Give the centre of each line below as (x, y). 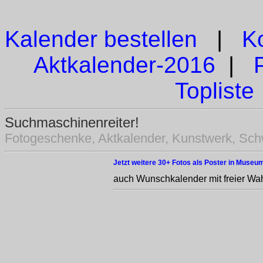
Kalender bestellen (101, 39)
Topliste (214, 91)
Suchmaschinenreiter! (72, 122)
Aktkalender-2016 (124, 65)
